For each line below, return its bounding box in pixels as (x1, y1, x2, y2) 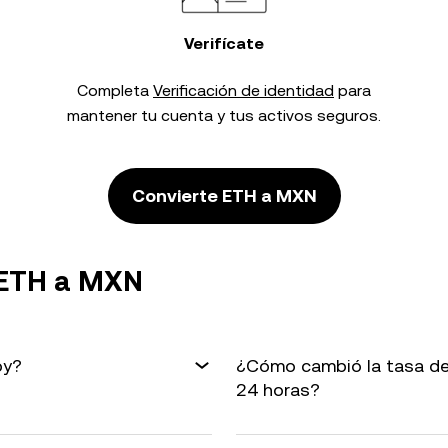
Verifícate (184, 34, 264, 53)
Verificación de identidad (153, 81, 334, 100)
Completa (77, 81, 153, 100)
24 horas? (236, 379, 320, 400)
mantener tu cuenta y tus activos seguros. (67, 106, 381, 125)
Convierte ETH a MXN (131, 185, 317, 206)
